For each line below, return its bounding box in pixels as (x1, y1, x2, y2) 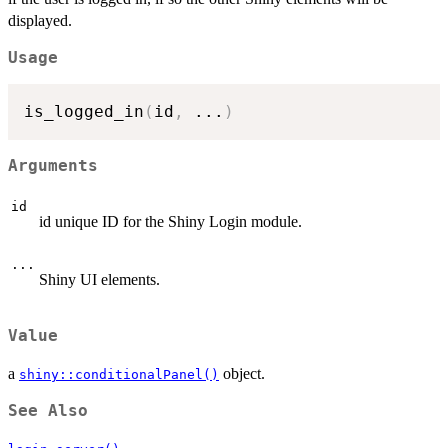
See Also (8, 401, 88, 420)
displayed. (8, 11, 72, 29)
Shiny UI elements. (39, 271, 160, 289)
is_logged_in (24, 102, 144, 122)
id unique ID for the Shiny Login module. (39, 213, 302, 231)
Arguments (8, 156, 98, 175)
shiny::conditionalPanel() (19, 366, 219, 382)
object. (219, 364, 265, 382)
